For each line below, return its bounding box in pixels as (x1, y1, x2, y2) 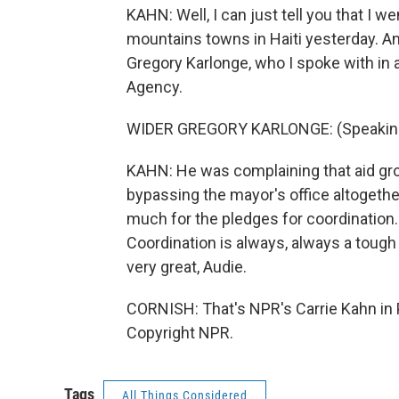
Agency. (126, 77, 183, 96)
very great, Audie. (126, 257, 247, 276)
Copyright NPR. (126, 323, 233, 342)
